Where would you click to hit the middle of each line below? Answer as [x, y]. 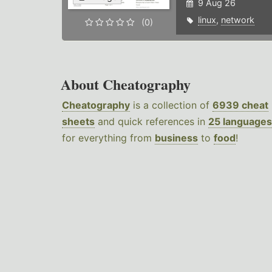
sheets [78, 122]
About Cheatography [126, 84]
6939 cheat [240, 105]
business [176, 138]
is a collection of [171, 105]
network [237, 20]
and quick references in [151, 122]
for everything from [108, 138]
